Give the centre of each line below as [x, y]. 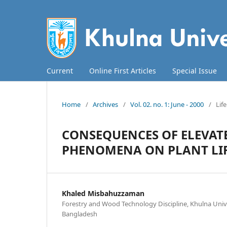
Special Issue [195, 70]
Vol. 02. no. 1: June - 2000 [167, 104]
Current [60, 70]
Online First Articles [123, 70]
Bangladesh [80, 214]
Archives [105, 104]
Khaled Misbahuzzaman [103, 193]
